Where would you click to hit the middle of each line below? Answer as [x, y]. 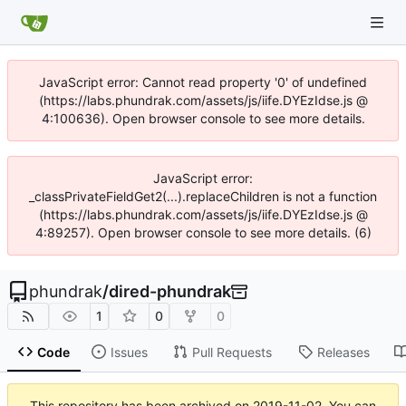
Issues [129, 352]
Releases [343, 352]
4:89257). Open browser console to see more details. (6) [203, 232]
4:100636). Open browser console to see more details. [203, 118]
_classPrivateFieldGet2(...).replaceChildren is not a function [203, 196]
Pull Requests [232, 352]
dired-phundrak [170, 291]
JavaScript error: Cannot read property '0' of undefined [203, 82]
